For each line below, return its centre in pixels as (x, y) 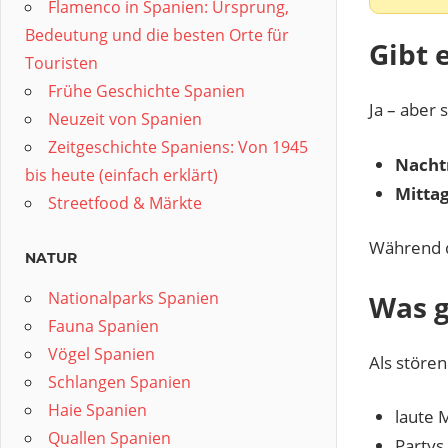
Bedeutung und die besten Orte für (157, 35)
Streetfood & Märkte (125, 203)
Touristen (61, 63)
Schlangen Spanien (119, 382)
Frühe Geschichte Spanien (146, 91)
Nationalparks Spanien (133, 298)
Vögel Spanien (101, 354)
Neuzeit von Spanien (125, 119)
